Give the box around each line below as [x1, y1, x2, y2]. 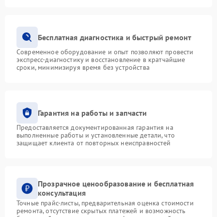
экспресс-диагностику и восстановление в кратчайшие [16, 55, 186, 64]
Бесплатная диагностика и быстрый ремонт [38, 32, 192, 42]
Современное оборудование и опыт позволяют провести [16, 47, 194, 56]
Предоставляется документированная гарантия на [16, 123, 173, 132]
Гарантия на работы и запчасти [38, 108, 147, 118]
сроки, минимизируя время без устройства [16, 63, 150, 72]
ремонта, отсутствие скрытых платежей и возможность [16, 206, 186, 215]
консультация [38, 188, 86, 198]
